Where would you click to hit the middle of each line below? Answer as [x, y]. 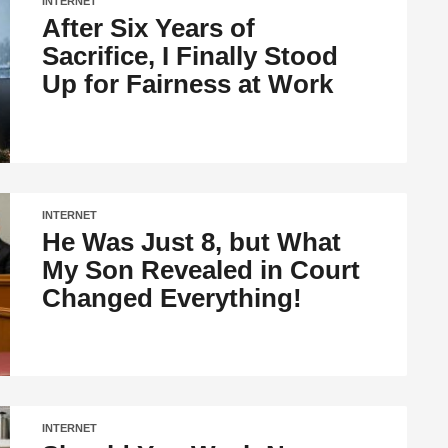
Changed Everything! [172, 297]
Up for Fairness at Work [188, 84]
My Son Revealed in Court [201, 269]
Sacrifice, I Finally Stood [190, 56]
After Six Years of [149, 28]
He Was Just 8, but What [192, 241]
